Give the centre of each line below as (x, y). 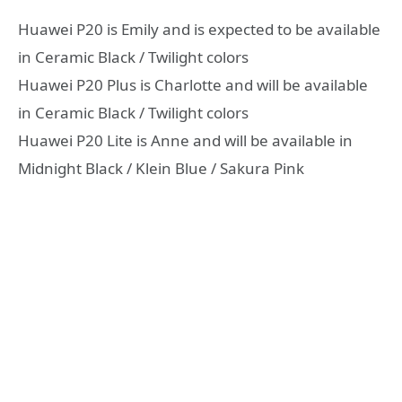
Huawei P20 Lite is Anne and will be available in (185, 140)
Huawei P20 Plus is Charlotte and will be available (193, 84)
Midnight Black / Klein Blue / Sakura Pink (161, 168)
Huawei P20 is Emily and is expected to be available (199, 29)
